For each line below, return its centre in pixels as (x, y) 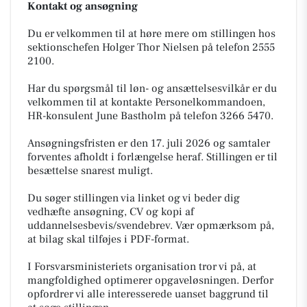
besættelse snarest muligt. (90, 171)
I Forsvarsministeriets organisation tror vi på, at (142, 267)
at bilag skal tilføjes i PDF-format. (108, 239)
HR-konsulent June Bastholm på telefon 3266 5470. (150, 116)
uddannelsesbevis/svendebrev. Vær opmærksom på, (151, 225)
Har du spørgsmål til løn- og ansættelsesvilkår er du (152, 88)
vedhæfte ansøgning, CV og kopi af (111, 212)
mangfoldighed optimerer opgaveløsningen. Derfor (150, 280)
